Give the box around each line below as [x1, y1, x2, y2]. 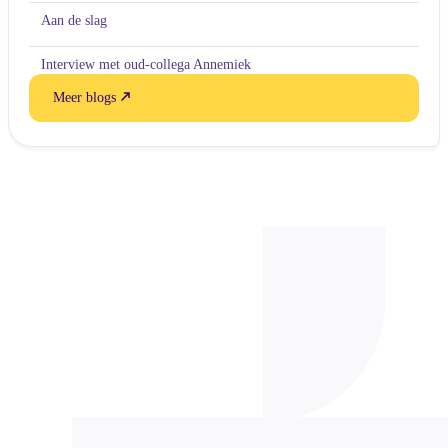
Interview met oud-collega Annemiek [41, 56, 251, 72]
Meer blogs [53, 89, 120, 105]
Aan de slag [41, 12, 107, 28]
